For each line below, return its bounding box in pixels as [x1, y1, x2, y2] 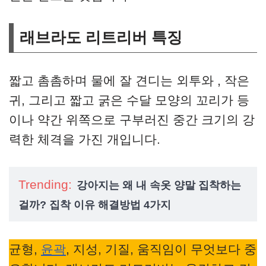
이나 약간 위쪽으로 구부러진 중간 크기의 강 [9, 113, 255, 126]
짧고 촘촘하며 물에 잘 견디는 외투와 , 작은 [9, 74, 249, 87]
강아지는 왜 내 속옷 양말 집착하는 [77, 179, 241, 191]
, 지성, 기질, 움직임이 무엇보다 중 [66, 242, 256, 256]
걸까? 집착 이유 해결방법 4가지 [18, 199, 171, 211]
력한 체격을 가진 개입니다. [9, 132, 160, 146]
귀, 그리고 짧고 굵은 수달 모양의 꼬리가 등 [9, 93, 249, 107]
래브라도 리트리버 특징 [20, 28, 182, 46]
